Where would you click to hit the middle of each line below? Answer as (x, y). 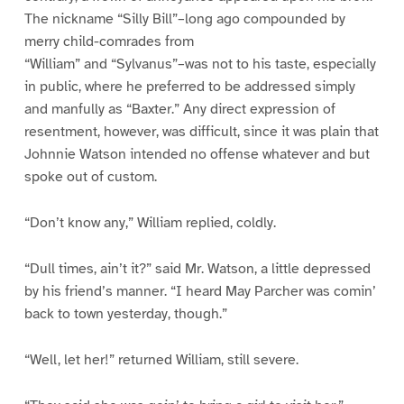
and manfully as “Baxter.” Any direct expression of (179, 110)
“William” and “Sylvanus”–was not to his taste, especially (200, 64)
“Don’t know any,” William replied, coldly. (150, 223)
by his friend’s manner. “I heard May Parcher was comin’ (200, 292)
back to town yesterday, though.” (125, 314)
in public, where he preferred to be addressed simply (189, 87)
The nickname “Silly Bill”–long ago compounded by (184, 19)
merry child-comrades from (109, 42)
